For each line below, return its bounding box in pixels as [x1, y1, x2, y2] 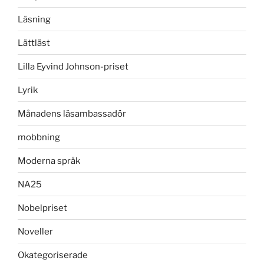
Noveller [18, 226, 53, 237]
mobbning [18, 131, 60, 143]
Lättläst [18, 37, 50, 48]
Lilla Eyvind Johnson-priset [18, 61, 128, 72]
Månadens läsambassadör [18, 108, 126, 119]
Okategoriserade [18, 249, 88, 260]
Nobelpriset [18, 202, 67, 213]
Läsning [18, 14, 51, 25]
